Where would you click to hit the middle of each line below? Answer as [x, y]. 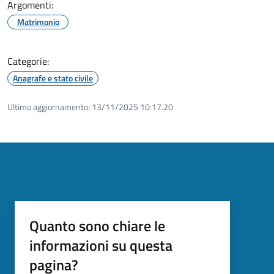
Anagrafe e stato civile [53, 78]
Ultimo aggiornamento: [49, 106]
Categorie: [28, 61]
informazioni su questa [101, 245]
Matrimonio [38, 21]
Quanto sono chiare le [97, 225]
